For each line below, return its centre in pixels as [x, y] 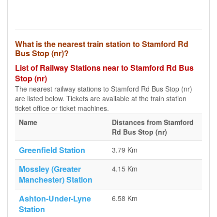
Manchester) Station [56, 179]
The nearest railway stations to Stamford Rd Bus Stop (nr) [104, 89]
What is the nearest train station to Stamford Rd [102, 44]
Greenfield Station [52, 150]
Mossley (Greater [50, 169]
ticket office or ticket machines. [62, 108]
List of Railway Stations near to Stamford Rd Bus [104, 68]
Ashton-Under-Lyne [55, 198]
